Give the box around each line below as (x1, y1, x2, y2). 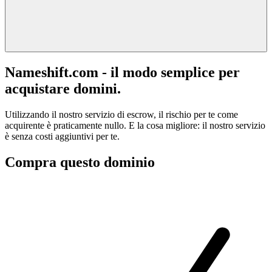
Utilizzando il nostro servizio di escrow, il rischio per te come (5, 109, 238, 120)
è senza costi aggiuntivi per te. (5, 131, 120, 141)
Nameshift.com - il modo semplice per (5, 64, 240, 80)
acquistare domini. (5, 80, 121, 97)
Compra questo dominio (5, 154, 155, 170)
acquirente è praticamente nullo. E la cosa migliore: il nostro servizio (5, 120, 265, 131)
